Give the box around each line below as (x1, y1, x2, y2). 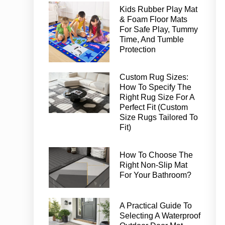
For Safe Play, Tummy (120, 24, 198, 33)
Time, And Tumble (120, 34, 184, 43)
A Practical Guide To (120, 200, 192, 209)
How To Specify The (120, 82, 192, 91)
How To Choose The (120, 150, 193, 159)
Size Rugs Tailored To (120, 112, 198, 121)
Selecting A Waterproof (120, 210, 201, 219)
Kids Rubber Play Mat (120, 4, 198, 13)
